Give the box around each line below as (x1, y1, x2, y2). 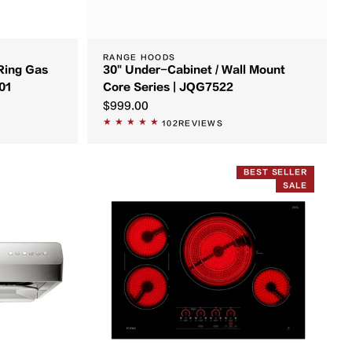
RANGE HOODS (103, 53, 176, 62)
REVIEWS (178, 119, 224, 128)
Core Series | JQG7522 (103, 81, 233, 93)
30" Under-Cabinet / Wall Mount (103, 64, 285, 76)
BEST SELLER (244, 168, 307, 177)
